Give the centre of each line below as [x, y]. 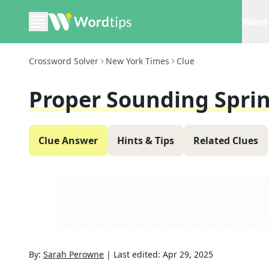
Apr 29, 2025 [188, 254]
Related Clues [226, 141]
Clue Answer [68, 141]
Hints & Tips [146, 141]
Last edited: [138, 254]
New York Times [138, 61]
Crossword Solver [64, 61]
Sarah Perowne [74, 254]
